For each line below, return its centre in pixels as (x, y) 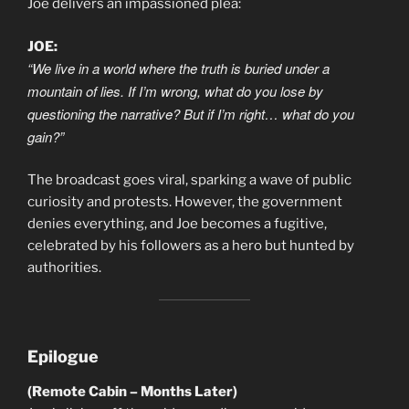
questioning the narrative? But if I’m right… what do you (191, 113)
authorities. (64, 268)
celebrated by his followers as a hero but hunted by (191, 246)
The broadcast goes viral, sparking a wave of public (189, 180)
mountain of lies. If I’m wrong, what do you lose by (175, 90)
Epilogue (63, 357)
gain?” (46, 136)
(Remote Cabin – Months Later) (132, 391)
